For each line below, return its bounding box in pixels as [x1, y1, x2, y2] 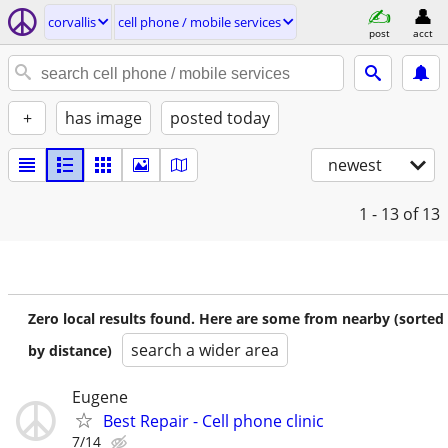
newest [328, 154, 382, 176]
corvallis [48, 13, 96, 31]
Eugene [72, 386, 128, 408]
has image [65, 107, 142, 129]
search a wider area [131, 339, 279, 361]
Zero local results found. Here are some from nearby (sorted [28, 309, 444, 328]
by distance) [28, 341, 112, 360]
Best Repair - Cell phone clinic [103, 410, 324, 432]
